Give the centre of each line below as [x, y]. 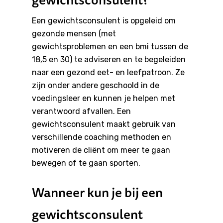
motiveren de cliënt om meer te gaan [101, 150]
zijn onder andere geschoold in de [96, 86]
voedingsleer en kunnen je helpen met [104, 99]
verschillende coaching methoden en [102, 137]
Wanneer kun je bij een [97, 193]
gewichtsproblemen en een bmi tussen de [110, 47]
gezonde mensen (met [74, 34]
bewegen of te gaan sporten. [86, 163]
